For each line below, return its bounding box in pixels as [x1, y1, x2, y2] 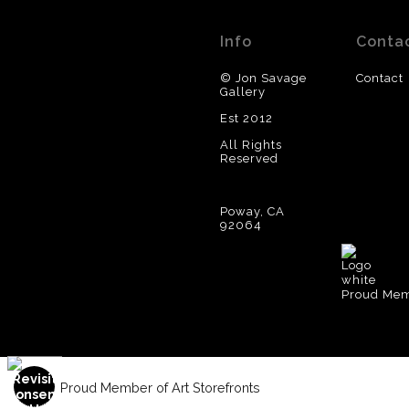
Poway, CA [219, 204, 285, 218]
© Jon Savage [219, 70, 307, 85]
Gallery [219, 84, 269, 99]
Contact [355, 70, 404, 85]
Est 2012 [219, 110, 273, 125]
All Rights [219, 137, 282, 152]
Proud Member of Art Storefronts [60, 379, 260, 395]
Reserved [219, 151, 278, 165]
